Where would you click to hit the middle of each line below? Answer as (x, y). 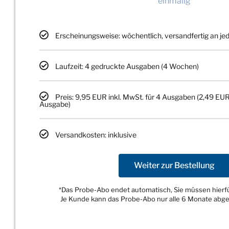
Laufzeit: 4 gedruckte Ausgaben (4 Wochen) (127, 66)
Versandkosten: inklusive (96, 134)
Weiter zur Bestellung (174, 165)
